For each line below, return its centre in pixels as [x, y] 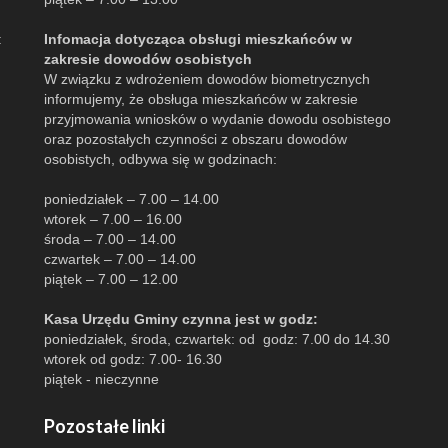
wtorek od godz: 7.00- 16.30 [133, 358]
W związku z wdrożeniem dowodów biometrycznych [207, 78]
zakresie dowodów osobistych [148, 58]
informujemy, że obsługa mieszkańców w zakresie [201, 98]
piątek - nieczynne [101, 378]
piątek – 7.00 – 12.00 [111, 278]
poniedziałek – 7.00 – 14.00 [131, 198]
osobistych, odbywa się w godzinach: [160, 158]
